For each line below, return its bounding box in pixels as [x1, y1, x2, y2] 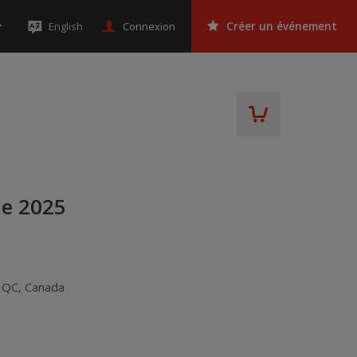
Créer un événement [226, 19, 337, 33]
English [49, 19, 83, 33]
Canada [25, 278, 65, 295]
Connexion [123, 18, 175, 33]
